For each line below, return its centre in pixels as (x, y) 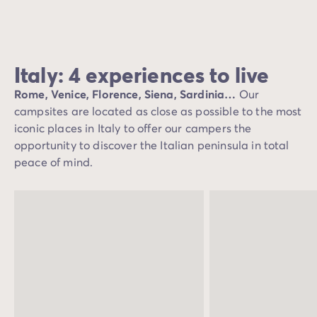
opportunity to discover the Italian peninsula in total (152, 145)
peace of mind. (54, 162)
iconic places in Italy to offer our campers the (133, 128)
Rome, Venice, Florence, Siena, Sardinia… (127, 94)
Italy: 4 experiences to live (142, 74)
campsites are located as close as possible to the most (158, 111)
